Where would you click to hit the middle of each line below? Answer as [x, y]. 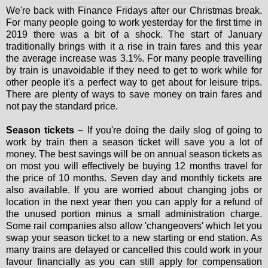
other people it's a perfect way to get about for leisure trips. [134, 83]
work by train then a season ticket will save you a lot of [134, 142]
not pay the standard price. [62, 106]
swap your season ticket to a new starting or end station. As [134, 238]
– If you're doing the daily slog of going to [168, 130]
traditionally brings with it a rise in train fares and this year [134, 47]
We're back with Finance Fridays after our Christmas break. [134, 11]
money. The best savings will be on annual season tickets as [134, 154]
